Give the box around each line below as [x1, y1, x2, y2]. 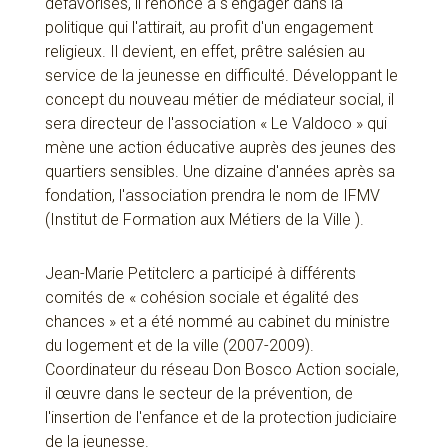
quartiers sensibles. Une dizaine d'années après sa [44, 162, 395, 182]
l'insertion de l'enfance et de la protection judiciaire [44, 408, 397, 428]
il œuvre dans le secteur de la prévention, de [44, 384, 353, 404]
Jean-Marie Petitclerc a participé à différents [44, 264, 356, 284]
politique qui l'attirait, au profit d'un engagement [44, 18, 373, 38]
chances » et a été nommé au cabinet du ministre [44, 312, 390, 332]
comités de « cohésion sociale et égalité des [44, 288, 359, 308]
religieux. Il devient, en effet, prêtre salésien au [44, 42, 365, 62]
